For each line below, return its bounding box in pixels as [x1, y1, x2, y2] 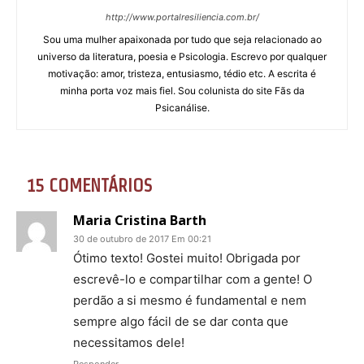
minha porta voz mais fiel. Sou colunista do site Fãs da [59, 84, 305, 97]
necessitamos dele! [73, 334, 184, 350]
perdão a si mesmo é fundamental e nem [73, 292, 306, 308]
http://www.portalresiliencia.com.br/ [105, 11, 259, 23]
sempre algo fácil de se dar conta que [73, 313, 288, 329]
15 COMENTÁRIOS [26, 175, 152, 195]
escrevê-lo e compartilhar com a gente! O [73, 271, 312, 287]
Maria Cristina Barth [73, 210, 206, 229]
